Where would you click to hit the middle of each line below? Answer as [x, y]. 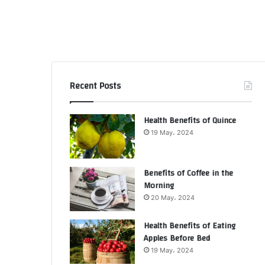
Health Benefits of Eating [190, 226]
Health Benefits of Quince [190, 121]
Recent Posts [95, 86]
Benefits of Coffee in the [188, 173]
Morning [159, 186]
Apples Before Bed [177, 238]
